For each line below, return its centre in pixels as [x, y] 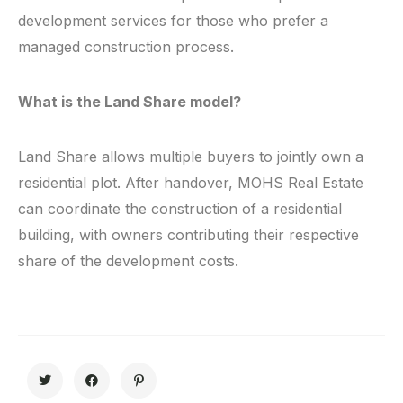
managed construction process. [126, 47]
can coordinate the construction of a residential [180, 209]
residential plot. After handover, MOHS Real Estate [191, 183]
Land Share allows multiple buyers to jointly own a [191, 157]
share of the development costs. [128, 261]
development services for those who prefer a [173, 21]
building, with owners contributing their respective [188, 235]
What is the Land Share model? [130, 102]
